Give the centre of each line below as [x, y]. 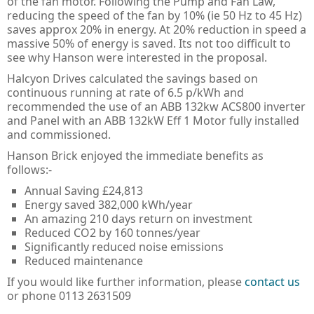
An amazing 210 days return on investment [138, 218]
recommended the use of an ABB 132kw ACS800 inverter [156, 106]
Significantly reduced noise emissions [124, 246]
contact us [272, 281]
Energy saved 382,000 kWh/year [109, 204]
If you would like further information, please [126, 281]
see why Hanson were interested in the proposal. [137, 57]
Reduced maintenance [84, 260]
